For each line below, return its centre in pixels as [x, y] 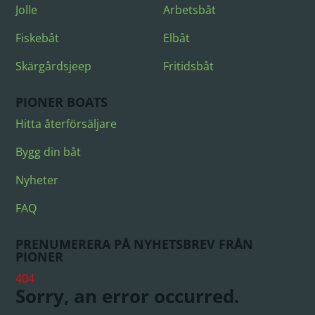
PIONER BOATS [62, 102]
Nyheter [37, 180]
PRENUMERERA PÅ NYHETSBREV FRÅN [135, 244]
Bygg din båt [49, 152]
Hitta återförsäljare [66, 123]
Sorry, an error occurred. [128, 296]
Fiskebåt [38, 38]
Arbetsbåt [190, 9]
